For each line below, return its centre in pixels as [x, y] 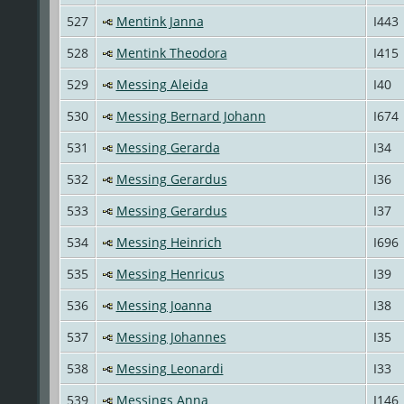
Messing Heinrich [169, 242]
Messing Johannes [171, 336]
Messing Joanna [164, 305]
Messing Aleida [162, 84]
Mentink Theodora [171, 52]
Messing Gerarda [168, 147]
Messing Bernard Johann [191, 115]
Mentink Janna [160, 21]
